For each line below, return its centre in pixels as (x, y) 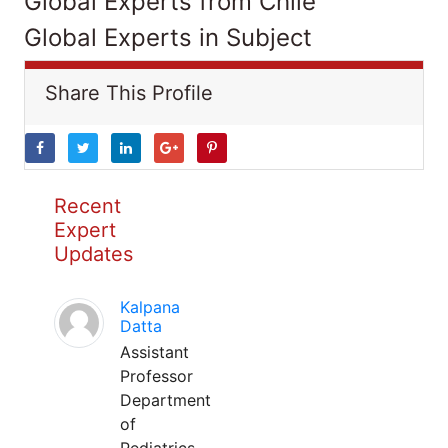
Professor (156, 376)
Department (165, 400)
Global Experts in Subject (168, 37)
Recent (87, 206)
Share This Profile (129, 93)
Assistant (154, 352)
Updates (93, 254)
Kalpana (150, 307)
